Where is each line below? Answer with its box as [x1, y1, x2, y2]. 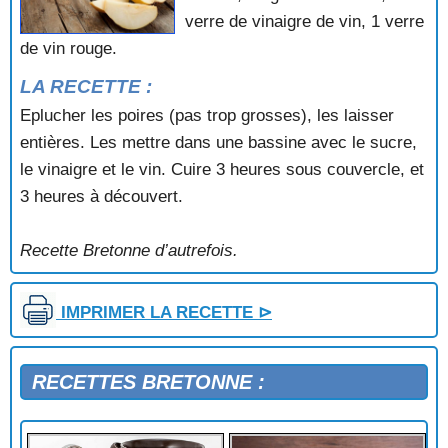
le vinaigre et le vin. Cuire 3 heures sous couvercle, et [20, 159, 424, 179]
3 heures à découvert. [20, 186, 183, 206]
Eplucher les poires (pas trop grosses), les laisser [20, 105, 394, 125]
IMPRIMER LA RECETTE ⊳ [56, 302, 272, 322]
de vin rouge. [20, 38, 117, 58]
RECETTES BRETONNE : [32, 370, 265, 393]
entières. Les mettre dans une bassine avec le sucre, [20, 132, 417, 152]
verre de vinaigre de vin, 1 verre [185, 11, 425, 31]
